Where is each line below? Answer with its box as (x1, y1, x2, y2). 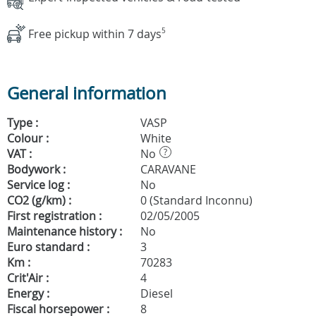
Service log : (7, 176, 70, 193)
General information (7, 81, 166, 104)
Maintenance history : (7, 223, 122, 239)
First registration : (7, 207, 102, 224)
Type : (7, 114, 38, 130)
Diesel (138, 285, 173, 301)
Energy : (7, 285, 49, 301)
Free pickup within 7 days (28, 25, 162, 42)
